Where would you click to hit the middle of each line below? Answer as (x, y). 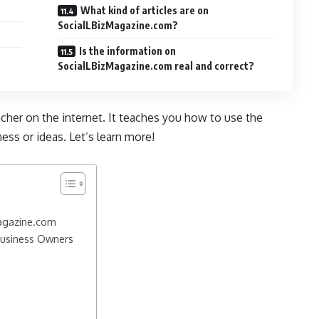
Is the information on (128, 51)
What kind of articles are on (145, 10)
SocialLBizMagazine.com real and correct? (156, 66)
